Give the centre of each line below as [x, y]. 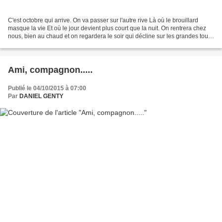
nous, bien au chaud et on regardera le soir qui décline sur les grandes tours [111, 36]
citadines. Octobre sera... [41, 44]
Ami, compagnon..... [50, 70]
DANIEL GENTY [41, 96]
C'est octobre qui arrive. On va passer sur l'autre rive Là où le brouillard [103, 21]
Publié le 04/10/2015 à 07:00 [47, 88]
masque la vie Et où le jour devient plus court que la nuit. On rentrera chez [107, 28]
